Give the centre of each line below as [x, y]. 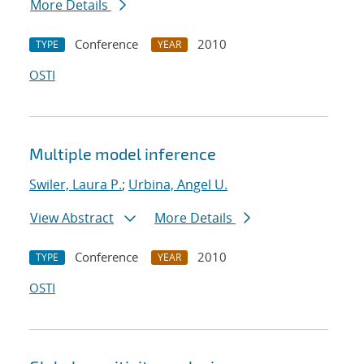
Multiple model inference [123, 154]
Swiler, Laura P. [76, 185]
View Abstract [72, 218]
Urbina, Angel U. [178, 185]
